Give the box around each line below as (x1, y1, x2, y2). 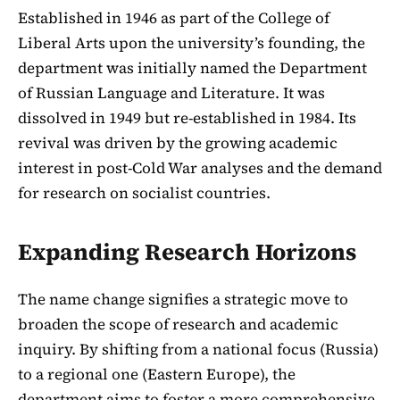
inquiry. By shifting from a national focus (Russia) (18, 338, 379, 361)
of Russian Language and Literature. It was (18, 81, 325, 104)
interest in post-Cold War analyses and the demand (18, 156, 382, 179)
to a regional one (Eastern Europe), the (18, 363, 296, 386)
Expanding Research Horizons (18, 237, 356, 269)
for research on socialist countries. (18, 181, 271, 204)
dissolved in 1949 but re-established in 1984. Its (18, 106, 356, 129)
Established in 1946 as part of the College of (18, 6, 329, 29)
